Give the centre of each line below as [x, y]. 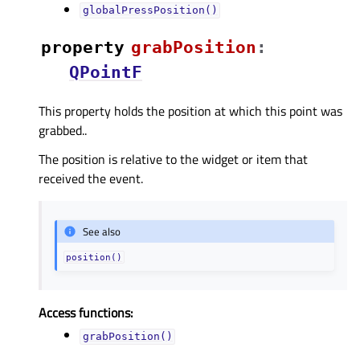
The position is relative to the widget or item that [173, 159]
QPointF [106, 72]
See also [102, 232]
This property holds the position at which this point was [190, 110]
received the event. [91, 178]
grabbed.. [63, 130]
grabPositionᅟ [194, 47]
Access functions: [86, 313]
